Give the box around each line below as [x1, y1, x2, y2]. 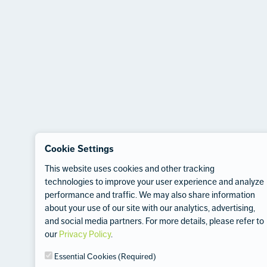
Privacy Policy [59, 229, 111, 240]
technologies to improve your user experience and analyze [45, 176, 264, 187]
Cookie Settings [45, 143, 114, 155]
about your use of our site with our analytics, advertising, [45, 203, 255, 213]
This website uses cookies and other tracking [45, 163, 215, 174]
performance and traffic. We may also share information [45, 190, 255, 200]
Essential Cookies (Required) [52, 252, 156, 262]
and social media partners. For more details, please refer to [45, 216, 264, 226]
